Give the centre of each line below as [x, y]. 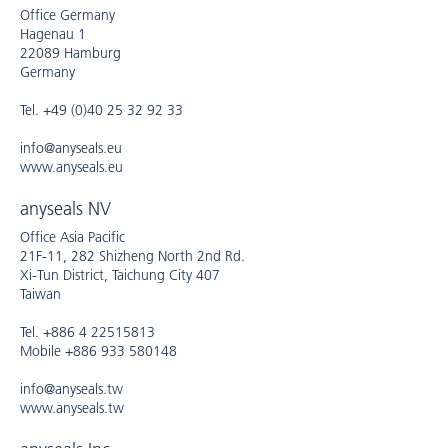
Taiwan [40, 294]
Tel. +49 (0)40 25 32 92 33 [101, 110]
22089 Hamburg [70, 53]
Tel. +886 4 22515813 [87, 332]
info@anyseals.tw [71, 389]
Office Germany [67, 15]
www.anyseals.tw [72, 408]
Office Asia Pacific [72, 237]
